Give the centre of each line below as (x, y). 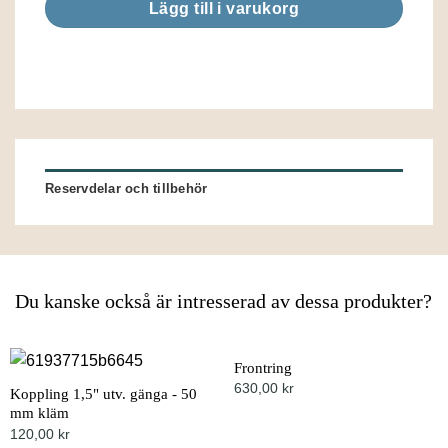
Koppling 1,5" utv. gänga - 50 (103, 394)
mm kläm (39, 413)
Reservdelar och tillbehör (126, 188)
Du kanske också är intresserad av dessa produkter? (223, 300)
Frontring (262, 367)
